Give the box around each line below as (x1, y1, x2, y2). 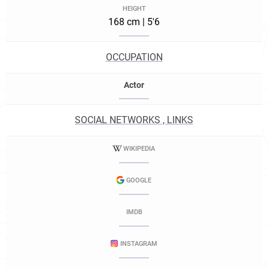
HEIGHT (122, 5, 146, 13)
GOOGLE (126, 176, 151, 184)
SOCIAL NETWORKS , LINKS (75, 114, 193, 126)
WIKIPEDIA (123, 145, 155, 153)
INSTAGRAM (120, 240, 157, 248)
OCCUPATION (105, 51, 163, 63)
